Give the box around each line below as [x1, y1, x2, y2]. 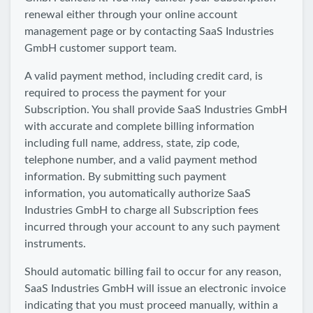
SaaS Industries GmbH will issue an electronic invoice [24, 283, 286, 294]
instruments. [24, 238, 86, 249]
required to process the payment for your [24, 87, 226, 99]
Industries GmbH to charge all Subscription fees [24, 205, 259, 216]
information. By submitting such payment [24, 171, 226, 182]
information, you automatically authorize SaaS [24, 188, 251, 199]
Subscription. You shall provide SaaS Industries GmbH [24, 104, 287, 115]
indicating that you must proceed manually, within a [24, 300, 278, 311]
